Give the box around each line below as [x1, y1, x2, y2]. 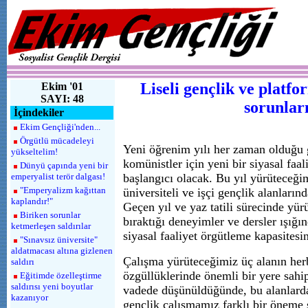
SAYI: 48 [40, 93, 84, 104]
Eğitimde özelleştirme [20, 270, 102, 280]
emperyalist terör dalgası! [11, 171, 105, 181]
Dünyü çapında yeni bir [20, 160, 108, 170]
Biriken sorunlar [20, 210, 80, 220]
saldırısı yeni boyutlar [11, 281, 93, 291]
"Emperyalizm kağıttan [20, 185, 106, 195]
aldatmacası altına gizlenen [11, 245, 113, 256]
